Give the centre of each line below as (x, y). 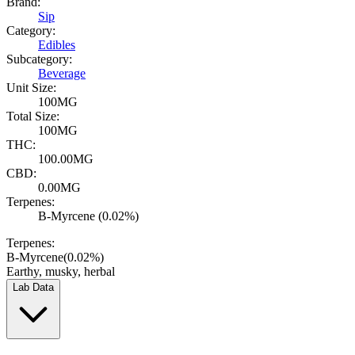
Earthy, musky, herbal (61, 272)
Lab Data (33, 288)
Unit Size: (31, 88)
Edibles (57, 45)
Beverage (62, 74)
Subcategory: (39, 59)
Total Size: (33, 116)
